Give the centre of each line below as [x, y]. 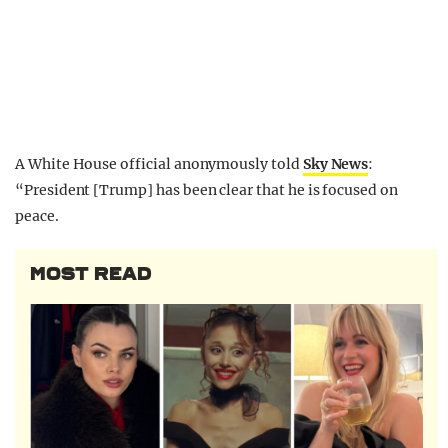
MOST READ [91, 274]
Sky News [335, 164]
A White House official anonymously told [159, 164]
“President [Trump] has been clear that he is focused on [206, 190]
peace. [37, 216]
